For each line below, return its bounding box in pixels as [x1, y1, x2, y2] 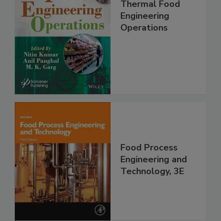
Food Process [120, 141, 178, 153]
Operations [120, 22, 168, 34]
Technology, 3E [120, 165, 184, 177]
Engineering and [120, 153, 187, 165]
